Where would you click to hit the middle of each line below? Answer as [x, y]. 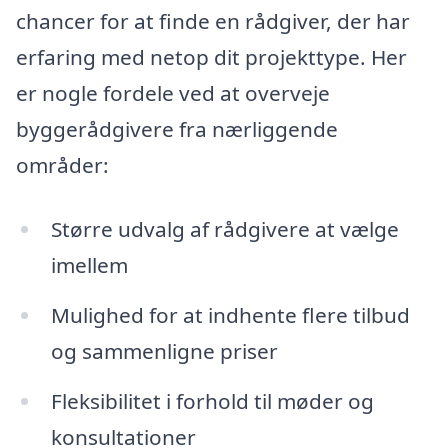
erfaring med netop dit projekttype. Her [211, 57]
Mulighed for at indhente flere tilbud [230, 314]
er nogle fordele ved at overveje [173, 93]
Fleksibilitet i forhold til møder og [212, 400]
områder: [62, 165]
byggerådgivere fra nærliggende [177, 129]
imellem [89, 264]
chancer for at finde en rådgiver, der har [213, 21]
